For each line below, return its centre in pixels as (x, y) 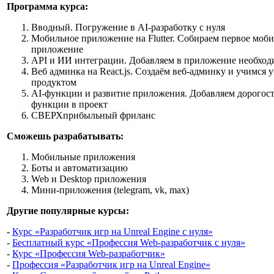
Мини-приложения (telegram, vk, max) (110, 190)
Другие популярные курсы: (68, 211)
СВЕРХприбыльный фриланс (93, 115)
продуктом (54, 82)
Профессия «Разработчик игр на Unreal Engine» (111, 265)
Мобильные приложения (83, 157)
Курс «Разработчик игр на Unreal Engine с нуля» (113, 231)
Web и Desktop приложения (89, 179)
